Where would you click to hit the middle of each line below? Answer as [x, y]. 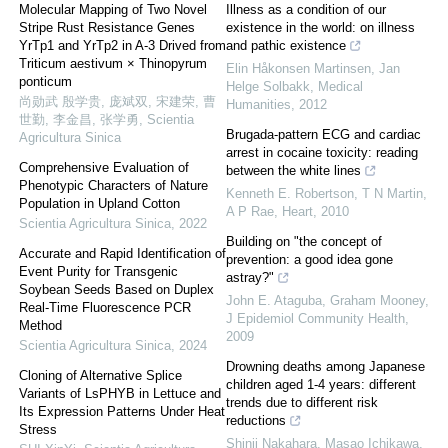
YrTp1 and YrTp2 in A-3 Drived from [122, 46]
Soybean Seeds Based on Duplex [116, 290]
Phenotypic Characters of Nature [113, 186]
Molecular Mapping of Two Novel [113, 10]
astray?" [250, 278]
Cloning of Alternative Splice [100, 376]
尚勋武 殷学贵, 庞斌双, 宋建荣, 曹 [117, 102]
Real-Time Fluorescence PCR [105, 308]
